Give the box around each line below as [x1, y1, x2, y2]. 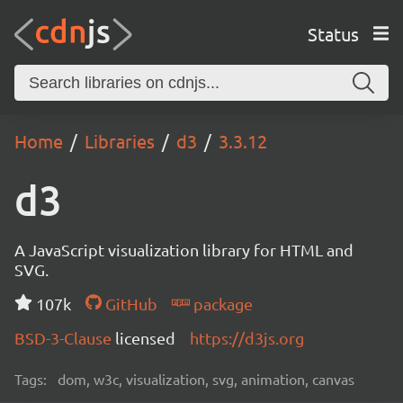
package [189, 294, 253, 313]
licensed [115, 328, 175, 347]
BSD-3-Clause [14, 328, 115, 347]
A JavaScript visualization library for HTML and [14, 240, 354, 259]
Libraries [85, 130, 155, 152]
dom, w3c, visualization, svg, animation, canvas [58, 370, 354, 388]
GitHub [101, 294, 157, 313]
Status [307, 22, 359, 45]
